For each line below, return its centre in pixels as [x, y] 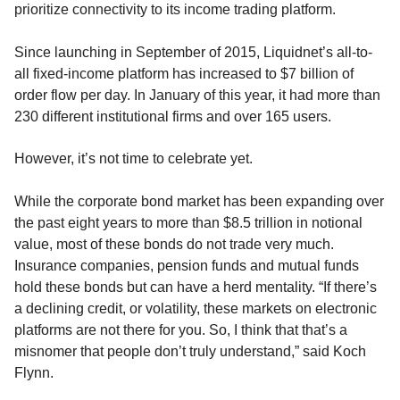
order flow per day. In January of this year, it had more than [197, 95]
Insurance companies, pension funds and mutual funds [187, 265]
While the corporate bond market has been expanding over [199, 201]
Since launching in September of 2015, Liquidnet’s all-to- [193, 52]
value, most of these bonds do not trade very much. [174, 244]
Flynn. [34, 372]
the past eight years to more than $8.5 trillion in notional [188, 222]
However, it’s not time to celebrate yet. [133, 159]
